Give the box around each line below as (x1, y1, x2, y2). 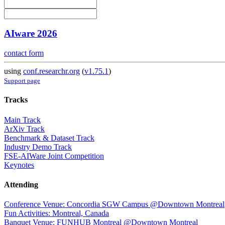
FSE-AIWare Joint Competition (4, 151, 104, 160)
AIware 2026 (4, 28, 57, 39)
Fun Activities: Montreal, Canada (4, 209, 109, 218)
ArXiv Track (4, 124, 45, 133)
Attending (4, 180, 38, 189)
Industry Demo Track (4, 142, 72, 151)
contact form (4, 49, 44, 58)
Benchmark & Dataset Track (4, 133, 94, 142)
